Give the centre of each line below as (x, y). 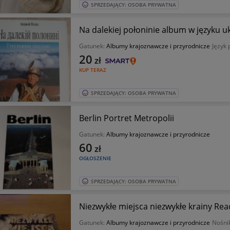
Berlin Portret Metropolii (126, 118)
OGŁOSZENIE (95, 158)
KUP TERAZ (92, 70)
